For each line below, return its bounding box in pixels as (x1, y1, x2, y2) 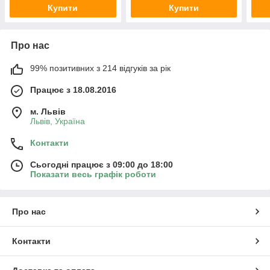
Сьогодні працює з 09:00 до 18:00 (30, 160, 173, 170)
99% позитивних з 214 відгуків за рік (30, 63, 171, 74)
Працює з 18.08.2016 (30, 85, 116, 95)
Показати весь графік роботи (30, 169, 156, 180)
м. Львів (30, 107, 66, 117)
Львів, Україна (30, 116, 85, 127)
